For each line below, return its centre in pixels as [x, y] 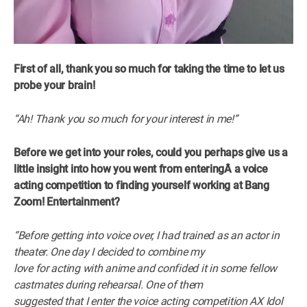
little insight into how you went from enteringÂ [124, 169]
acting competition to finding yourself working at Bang [142, 185]
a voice [251, 169]
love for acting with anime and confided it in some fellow [146, 268]
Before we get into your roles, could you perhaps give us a [151, 152]
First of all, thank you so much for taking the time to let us [149, 69]
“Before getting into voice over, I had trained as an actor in [147, 235]
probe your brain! [54, 85]
